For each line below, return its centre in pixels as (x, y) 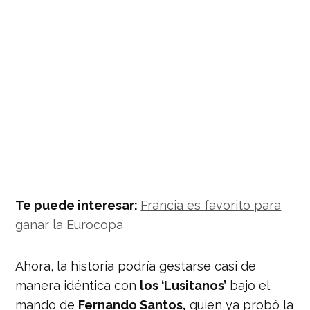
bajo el (248, 285)
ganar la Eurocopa (70, 224)
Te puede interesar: (78, 205)
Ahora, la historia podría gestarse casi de (136, 266)
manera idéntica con (78, 285)
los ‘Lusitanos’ (183, 285)
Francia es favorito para (211, 205)
